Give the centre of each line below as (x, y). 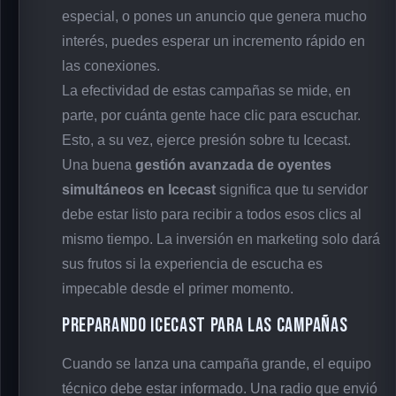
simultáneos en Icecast (139, 190)
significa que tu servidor (292, 190)
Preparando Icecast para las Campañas (205, 325)
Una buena (99, 165)
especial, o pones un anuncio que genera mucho (214, 17)
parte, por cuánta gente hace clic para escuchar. (211, 116)
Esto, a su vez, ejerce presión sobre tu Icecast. (206, 141)
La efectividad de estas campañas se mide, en (206, 91)
